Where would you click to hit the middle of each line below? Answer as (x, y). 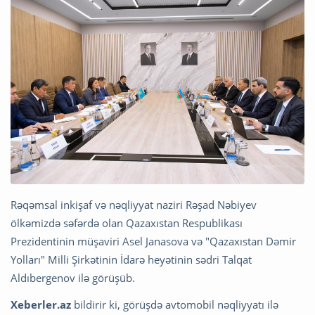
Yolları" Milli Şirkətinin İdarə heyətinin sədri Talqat (131, 260)
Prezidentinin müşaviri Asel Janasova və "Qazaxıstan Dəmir (153, 242)
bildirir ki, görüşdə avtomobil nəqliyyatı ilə (175, 305)
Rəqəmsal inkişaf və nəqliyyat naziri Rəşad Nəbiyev (134, 205)
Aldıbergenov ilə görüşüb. (73, 278)
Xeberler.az (41, 305)
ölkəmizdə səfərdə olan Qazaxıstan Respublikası (127, 223)
